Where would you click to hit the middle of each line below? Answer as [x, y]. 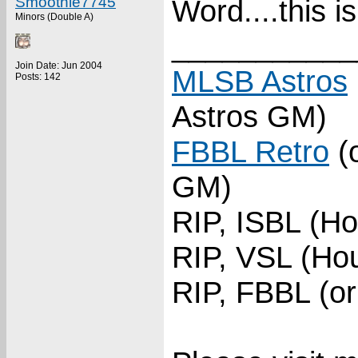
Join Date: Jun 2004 [59, 66]
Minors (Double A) [54, 17]
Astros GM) [249, 116]
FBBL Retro [251, 151]
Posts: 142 [38, 77]
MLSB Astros [260, 81]
